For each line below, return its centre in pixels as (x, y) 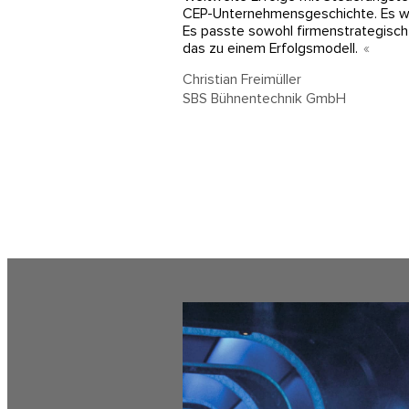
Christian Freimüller (242, 79)
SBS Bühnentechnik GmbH (264, 98)
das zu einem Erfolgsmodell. (270, 48)
